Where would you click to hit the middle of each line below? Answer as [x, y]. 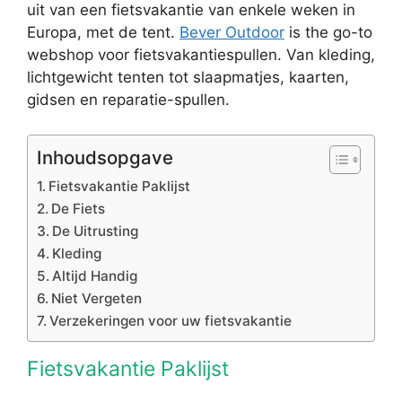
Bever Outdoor [232, 32]
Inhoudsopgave [105, 157]
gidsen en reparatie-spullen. [128, 100]
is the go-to [328, 32]
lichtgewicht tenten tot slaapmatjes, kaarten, [188, 77]
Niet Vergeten [97, 298]
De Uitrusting [96, 231]
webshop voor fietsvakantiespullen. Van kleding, [201, 55]
